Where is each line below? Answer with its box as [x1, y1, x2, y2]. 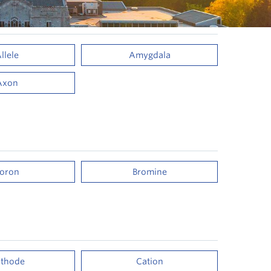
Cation [135, 256, 163, 266]
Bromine [132, 167, 167, 177]
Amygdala [128, 50, 171, 60]
